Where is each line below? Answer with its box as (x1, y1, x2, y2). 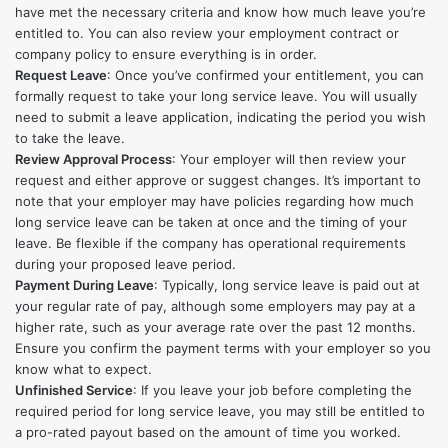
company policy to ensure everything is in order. (15, 45, 317, 62)
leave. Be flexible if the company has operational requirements (15, 234, 406, 251)
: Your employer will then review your (172, 150, 406, 167)
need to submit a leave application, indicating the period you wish (15, 108, 426, 125)
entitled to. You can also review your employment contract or (15, 24, 399, 41)
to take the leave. (15, 129, 125, 146)
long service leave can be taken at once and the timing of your (15, 213, 407, 230)
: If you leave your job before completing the (133, 381, 412, 398)
